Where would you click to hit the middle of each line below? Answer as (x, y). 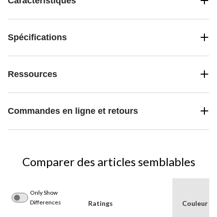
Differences (46, 202)
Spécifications (37, 37)
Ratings (101, 203)
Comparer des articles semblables (108, 161)
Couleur (195, 203)
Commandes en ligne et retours (73, 111)
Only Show (44, 192)
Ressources (32, 74)
